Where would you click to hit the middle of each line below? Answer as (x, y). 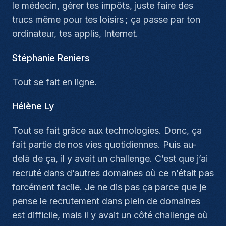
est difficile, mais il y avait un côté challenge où (110, 215)
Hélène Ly (33, 106)
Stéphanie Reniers (51, 58)
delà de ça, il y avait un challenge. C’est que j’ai (110, 159)
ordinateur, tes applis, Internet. (75, 34)
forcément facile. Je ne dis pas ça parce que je (109, 187)
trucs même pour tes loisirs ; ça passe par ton (106, 19)
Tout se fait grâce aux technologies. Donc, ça (107, 130)
